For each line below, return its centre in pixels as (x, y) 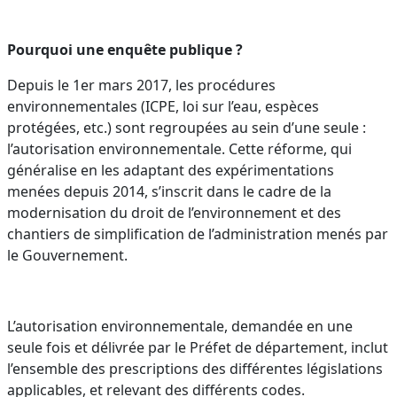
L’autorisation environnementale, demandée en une (180, 326)
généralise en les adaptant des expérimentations (171, 170)
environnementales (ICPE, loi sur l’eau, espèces (163, 106)
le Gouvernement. (67, 255)
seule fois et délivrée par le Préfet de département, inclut (198, 347)
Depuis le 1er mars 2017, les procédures (141, 85)
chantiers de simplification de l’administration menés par (198, 234)
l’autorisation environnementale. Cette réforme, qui (179, 149)
